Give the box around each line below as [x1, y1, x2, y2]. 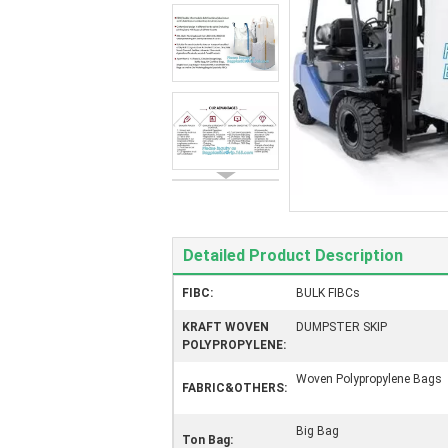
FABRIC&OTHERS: [182, 381, 287, 395]
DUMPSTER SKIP [296, 320, 387, 334]
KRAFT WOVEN [182, 320, 269, 334]
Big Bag [296, 424, 339, 438]
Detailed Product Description [183, 246, 403, 265]
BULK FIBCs [296, 286, 360, 300]
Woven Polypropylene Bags [296, 372, 442, 386]
